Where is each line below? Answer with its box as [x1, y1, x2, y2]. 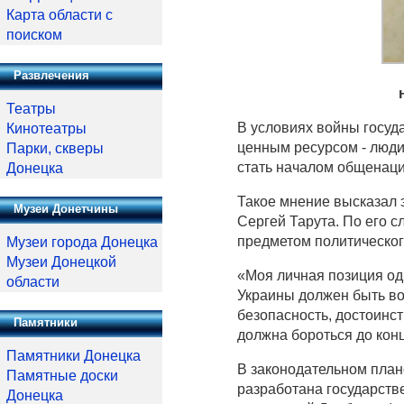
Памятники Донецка [6, 348, 141, 363]
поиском [6, 27, 62, 42]
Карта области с [6, 7, 113, 23]
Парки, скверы [6, 141, 104, 156]
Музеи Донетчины [14, 202, 118, 216]
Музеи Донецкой [6, 254, 116, 270]
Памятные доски [6, 368, 118, 383]
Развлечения [14, 69, 89, 82]
